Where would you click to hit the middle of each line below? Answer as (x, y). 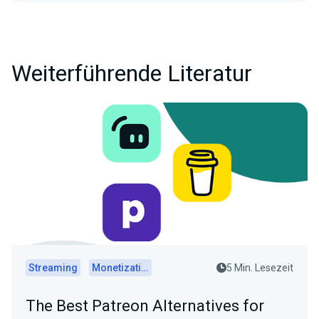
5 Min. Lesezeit (260, 267)
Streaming (53, 267)
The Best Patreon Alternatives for (145, 305)
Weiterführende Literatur (132, 73)
